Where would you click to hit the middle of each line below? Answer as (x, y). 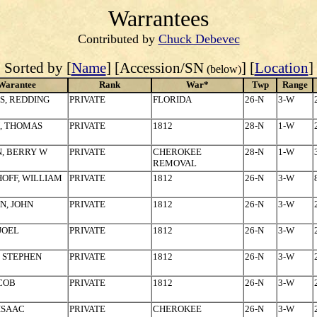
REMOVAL (175, 163)
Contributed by (118, 39)
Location (281, 68)
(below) (222, 69)
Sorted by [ (38, 68)
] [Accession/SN (155, 68)
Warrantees (158, 18)
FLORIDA (173, 100)
